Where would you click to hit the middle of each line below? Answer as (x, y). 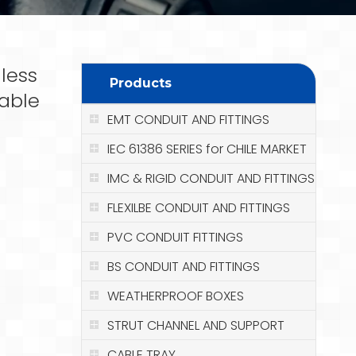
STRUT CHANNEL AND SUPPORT (196, 325)
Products (141, 83)
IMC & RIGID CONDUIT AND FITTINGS (211, 178)
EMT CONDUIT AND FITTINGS (188, 120)
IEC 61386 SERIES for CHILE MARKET (207, 149)
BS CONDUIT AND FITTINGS (184, 267)
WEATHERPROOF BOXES (176, 296)
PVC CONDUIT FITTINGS (175, 237)
